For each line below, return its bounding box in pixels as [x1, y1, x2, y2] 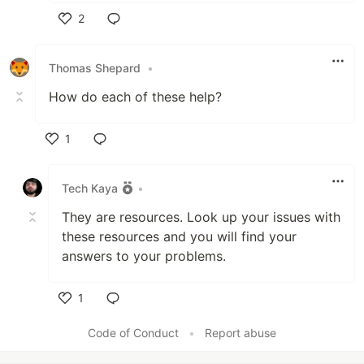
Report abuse [205, 326, 276, 340]
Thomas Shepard [49, 60, 141, 75]
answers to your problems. [62, 248, 226, 265]
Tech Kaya [62, 180, 118, 195]
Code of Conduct [88, 326, 179, 340]
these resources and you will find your [62, 228, 297, 245]
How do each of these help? [49, 89, 222, 106]
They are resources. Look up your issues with [62, 209, 340, 226]
